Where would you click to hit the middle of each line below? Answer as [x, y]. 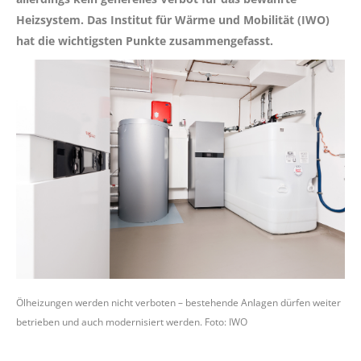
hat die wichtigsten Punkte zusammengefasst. [145, 40]
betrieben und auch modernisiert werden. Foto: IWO [132, 322]
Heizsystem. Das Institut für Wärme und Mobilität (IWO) [173, 19]
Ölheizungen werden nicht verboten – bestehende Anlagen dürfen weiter [178, 302]
